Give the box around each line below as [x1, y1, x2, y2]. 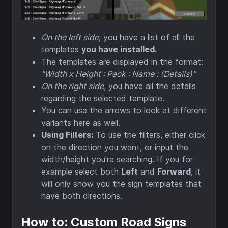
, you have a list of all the [99, 32, 195, 43]
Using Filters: [41, 130, 93, 140]
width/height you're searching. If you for [41, 154, 193, 165]
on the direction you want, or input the [41, 142, 188, 153]
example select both [41, 166, 121, 177]
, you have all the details [104, 81, 196, 92]
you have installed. [81, 44, 157, 55]
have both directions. [41, 191, 122, 202]
